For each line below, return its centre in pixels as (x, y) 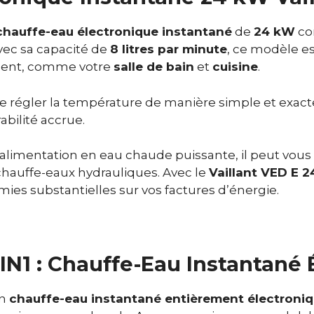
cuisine (235, 67)
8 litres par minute (169, 49)
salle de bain (154, 67)
